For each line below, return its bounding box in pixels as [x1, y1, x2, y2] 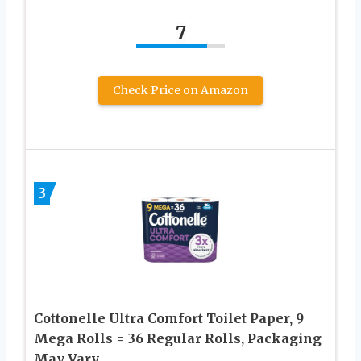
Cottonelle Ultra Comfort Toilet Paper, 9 [34, 309, 304, 326]
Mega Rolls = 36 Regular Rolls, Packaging [34, 330, 322, 346]
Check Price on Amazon [113, 82, 248, 98]
